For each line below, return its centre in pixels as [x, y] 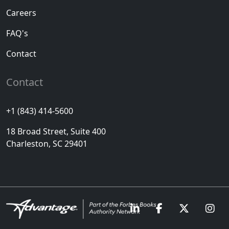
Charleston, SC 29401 [47, 144]
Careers [21, 13]
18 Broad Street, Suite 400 [56, 132]
